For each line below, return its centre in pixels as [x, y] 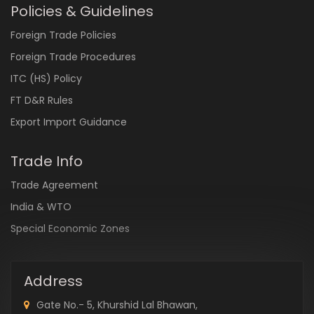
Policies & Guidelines [82, 11]
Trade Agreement [54, 185]
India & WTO [41, 207]
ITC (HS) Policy [46, 78]
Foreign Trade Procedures [73, 57]
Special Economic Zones [70, 228]
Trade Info [47, 161]
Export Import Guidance [69, 122]
